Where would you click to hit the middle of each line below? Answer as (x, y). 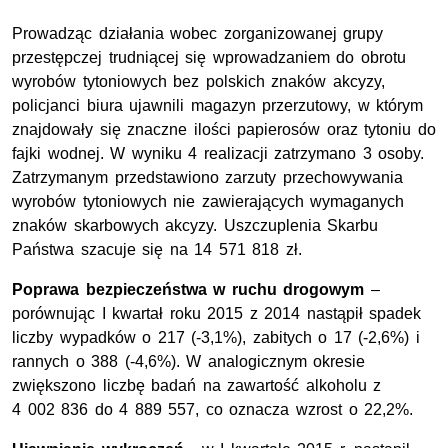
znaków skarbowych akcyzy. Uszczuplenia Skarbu (195, 226)
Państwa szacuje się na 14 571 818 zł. (157, 250)
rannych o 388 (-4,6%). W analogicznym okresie (189, 362)
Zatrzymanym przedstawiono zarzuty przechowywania (207, 178)
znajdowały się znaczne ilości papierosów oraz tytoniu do (224, 130)
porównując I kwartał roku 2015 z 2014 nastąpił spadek (217, 314)
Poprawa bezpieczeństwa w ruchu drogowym (188, 290)
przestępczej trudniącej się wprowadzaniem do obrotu (209, 58)
